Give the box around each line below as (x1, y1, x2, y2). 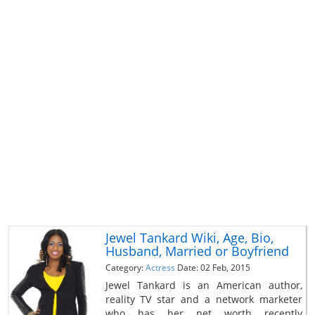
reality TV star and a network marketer (105, 292, 302, 306)
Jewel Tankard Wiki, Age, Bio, (105, 229, 274, 246)
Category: (105, 261, 146, 274)
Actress (145, 261, 175, 274)
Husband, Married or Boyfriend (105, 242, 289, 259)
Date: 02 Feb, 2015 (176, 261, 250, 274)
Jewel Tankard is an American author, (105, 278, 302, 292)
